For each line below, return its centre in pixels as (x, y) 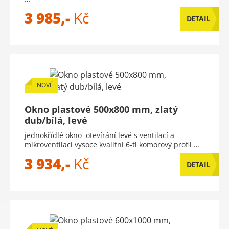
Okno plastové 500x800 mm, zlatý (101, 109)
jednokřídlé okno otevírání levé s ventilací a (99, 135)
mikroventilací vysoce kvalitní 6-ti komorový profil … (112, 144)
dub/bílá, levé (56, 120)
